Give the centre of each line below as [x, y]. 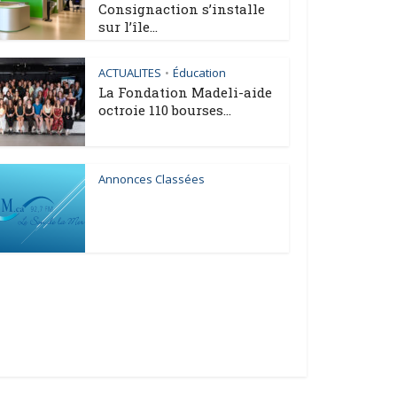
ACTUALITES [130, 73]
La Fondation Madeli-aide [185, 92]
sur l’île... [128, 27]
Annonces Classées [152, 179]
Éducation [199, 73]
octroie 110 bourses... [165, 110]
